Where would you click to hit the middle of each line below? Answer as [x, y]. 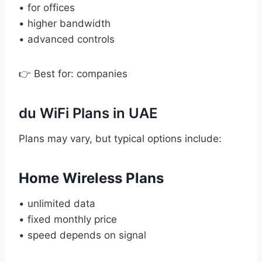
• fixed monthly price [68, 219]
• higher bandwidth [65, 23]
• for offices [47, 7]
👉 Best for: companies [73, 73]
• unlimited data [57, 203]
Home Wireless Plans [91, 178]
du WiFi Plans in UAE [88, 113]
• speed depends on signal [82, 235]
